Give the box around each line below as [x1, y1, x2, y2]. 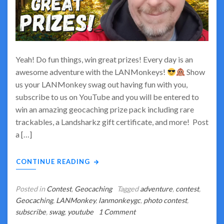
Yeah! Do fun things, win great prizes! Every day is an [15, 54, 193, 64]
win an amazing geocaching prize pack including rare [15, 104, 194, 114]
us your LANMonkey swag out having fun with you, [15, 79, 187, 89]
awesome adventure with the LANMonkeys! [15, 67, 167, 76]
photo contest [143, 196, 187, 204]
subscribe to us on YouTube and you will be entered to [15, 92, 199, 101]
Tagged [117, 184, 140, 193]
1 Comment [98, 207, 135, 216]
